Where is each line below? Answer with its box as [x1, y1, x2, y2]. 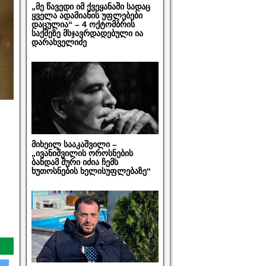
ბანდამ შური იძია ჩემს [31, 157, 118, 167]
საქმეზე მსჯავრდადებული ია [31, 28, 143, 39]
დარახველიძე [31, 37, 87, 47]
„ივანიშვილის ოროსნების [31, 148, 133, 158]
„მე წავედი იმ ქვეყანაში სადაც [31, 2, 150, 12]
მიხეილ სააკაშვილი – [31, 139, 117, 149]
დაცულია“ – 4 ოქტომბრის [31, 20, 135, 30]
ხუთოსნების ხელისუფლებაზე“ [31, 166, 151, 176]
